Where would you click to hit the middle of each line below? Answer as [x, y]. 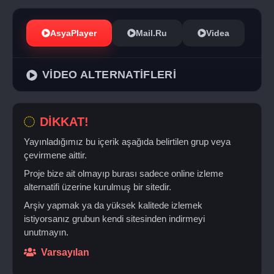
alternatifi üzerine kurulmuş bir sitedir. [98, 187]
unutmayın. [46, 232]
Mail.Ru [151, 33]
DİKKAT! [64, 122]
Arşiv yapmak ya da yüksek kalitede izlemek [113, 205]
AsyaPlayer [73, 33]
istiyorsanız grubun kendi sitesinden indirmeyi [114, 219]
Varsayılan [65, 252]
